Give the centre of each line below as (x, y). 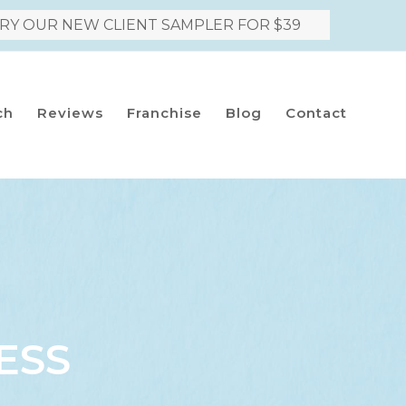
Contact (316, 113)
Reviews (70, 113)
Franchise (164, 113)
